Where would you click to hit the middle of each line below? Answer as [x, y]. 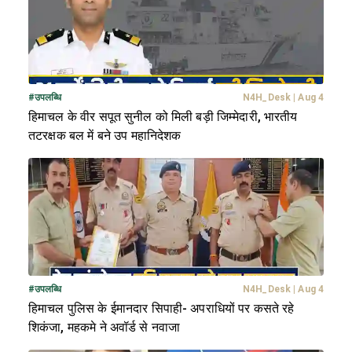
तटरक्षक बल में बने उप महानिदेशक [105, 135]
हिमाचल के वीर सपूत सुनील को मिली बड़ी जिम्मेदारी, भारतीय [163, 116]
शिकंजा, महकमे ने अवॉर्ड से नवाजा [104, 327]
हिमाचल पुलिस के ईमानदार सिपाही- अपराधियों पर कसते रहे [161, 308]
